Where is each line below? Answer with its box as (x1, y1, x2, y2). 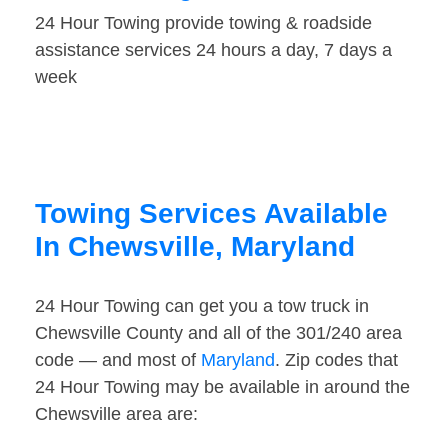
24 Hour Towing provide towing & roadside (35, 13, 372, 34)
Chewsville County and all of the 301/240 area (35, 323, 402, 344)
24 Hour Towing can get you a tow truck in (35, 296, 369, 317)
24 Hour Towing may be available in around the (35, 377, 410, 398)
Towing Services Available (35, 198, 388, 230)
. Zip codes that (275, 350, 398, 371)
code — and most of (35, 350, 201, 371)
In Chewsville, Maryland (35, 231, 355, 263)
